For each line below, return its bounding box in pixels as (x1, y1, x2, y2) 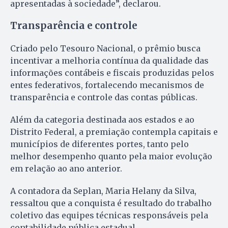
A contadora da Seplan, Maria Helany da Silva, (10, 185, 196, 196)
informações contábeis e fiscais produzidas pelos (10, 67, 214, 78)
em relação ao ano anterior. (10, 163, 122, 174)
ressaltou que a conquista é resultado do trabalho (10, 197, 212, 208)
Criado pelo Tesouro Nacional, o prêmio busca (10, 43, 201, 53)
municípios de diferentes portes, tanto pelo (10, 138, 189, 149)
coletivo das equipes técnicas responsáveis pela (10, 210, 208, 220)
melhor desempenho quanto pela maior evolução (10, 151, 212, 161)
